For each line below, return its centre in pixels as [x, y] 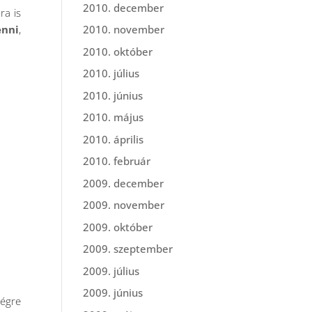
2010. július [111, 73]
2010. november [124, 29]
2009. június [113, 292]
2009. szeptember [128, 249]
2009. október [118, 227]
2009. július [111, 271]
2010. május [114, 117]
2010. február [117, 161]
